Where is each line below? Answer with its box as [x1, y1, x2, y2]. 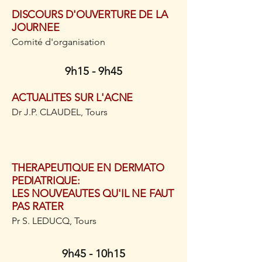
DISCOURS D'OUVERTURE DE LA [12, 8, 168, 21]
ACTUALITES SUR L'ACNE [12, 91, 133, 104]
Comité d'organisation [12, 36, 105, 47]
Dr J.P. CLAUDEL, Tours [12, 106, 108, 118]
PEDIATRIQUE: [12, 174, 80, 187]
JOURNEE [12, 21, 60, 34]
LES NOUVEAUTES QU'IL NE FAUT [12, 187, 174, 200]
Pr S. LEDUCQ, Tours [12, 215, 96, 226]
